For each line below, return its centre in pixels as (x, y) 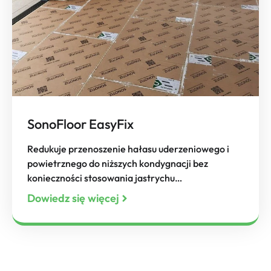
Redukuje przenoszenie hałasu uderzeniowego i (128, 149)
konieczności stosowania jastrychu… (105, 178)
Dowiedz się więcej (73, 198)
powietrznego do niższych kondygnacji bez (118, 164)
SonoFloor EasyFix (80, 124)
